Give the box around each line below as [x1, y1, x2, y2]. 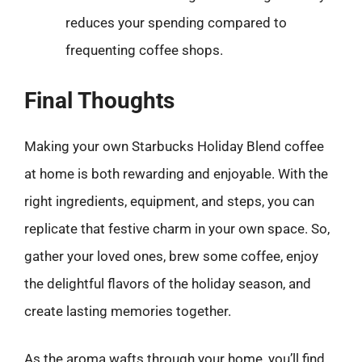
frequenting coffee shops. [65, 42, 223, 58]
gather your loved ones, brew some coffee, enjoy [24, 247, 318, 264]
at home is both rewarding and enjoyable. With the [24, 165, 328, 182]
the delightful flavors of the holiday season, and [24, 275, 311, 292]
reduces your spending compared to [65, 15, 287, 31]
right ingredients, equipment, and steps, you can [24, 192, 314, 209]
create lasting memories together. [24, 302, 231, 319]
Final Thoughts [24, 86, 175, 114]
